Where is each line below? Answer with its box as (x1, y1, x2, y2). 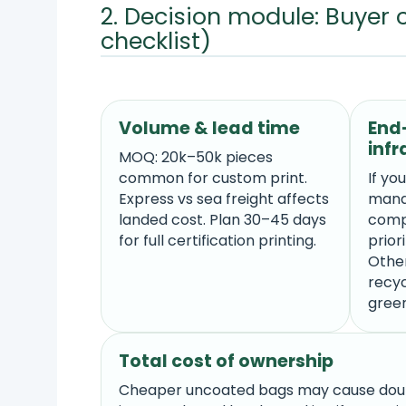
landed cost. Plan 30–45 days (119, 209, 327, 231)
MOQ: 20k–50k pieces (119, 147, 274, 169)
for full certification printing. (119, 230, 317, 252)
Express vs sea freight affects (119, 188, 330, 210)
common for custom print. (119, 168, 308, 189)
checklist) (100, 24, 211, 57)
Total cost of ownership (119, 348, 334, 373)
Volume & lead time (119, 115, 301, 140)
